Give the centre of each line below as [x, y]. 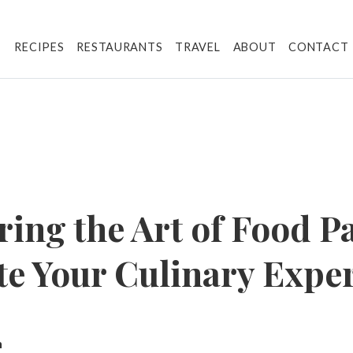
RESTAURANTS [120, 46]
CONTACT [319, 46]
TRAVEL [198, 46]
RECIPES [39, 46]
